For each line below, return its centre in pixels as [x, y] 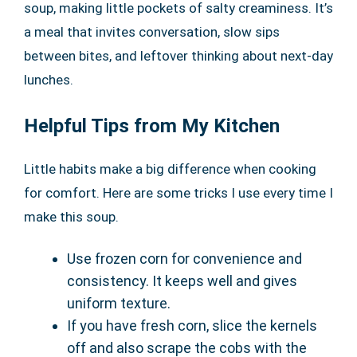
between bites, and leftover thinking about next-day [178, 56]
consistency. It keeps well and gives [182, 281]
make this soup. [71, 217]
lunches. [49, 80]
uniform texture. [119, 304]
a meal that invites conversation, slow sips [152, 32]
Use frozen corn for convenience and [184, 259]
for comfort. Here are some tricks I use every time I [178, 193]
